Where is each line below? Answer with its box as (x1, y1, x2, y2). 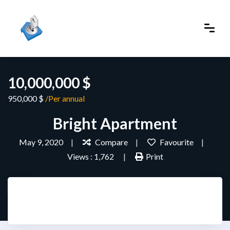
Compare (93, 137, 128, 147)
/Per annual (45, 93, 85, 103)
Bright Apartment (53, 113, 177, 132)
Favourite (158, 137, 194, 147)
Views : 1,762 (67, 151, 116, 161)
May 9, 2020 (18, 137, 63, 147)
